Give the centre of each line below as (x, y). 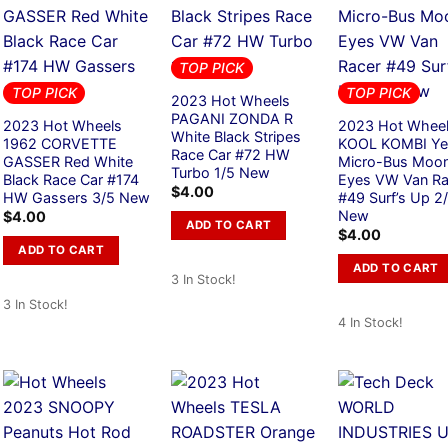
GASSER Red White (68, 161)
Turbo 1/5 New (220, 172)
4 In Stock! (370, 322)
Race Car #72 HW (230, 154)
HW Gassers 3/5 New (77, 197)
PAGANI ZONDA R (231, 118)
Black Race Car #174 (71, 179)
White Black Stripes (235, 136)
